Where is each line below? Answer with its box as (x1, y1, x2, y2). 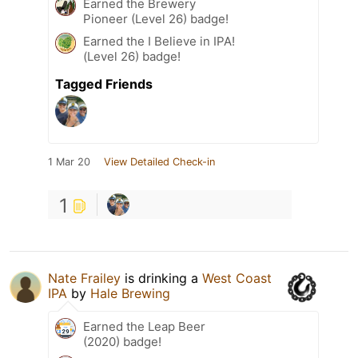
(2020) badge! (83, 334, 161, 350)
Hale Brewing (90, 285, 170, 302)
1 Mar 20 (48, 156, 90, 169)
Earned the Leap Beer (83, 319, 205, 335)
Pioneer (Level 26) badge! (83, 11, 229, 27)
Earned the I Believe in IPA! (83, 34, 235, 50)
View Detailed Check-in (104, 156, 215, 169)
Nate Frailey (48, 270, 121, 287)
